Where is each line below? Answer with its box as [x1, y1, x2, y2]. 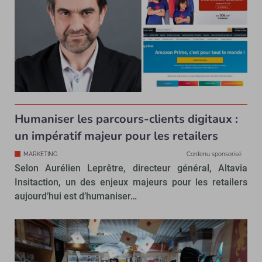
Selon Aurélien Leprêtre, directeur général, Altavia [15, 163, 247, 174]
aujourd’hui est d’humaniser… [15, 191, 137, 202]
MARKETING [23, 151, 57, 158]
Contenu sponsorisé [187, 151, 242, 158]
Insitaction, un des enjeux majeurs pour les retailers [15, 177, 247, 188]
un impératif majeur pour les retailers [15, 128, 218, 144]
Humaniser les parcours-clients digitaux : [15, 111, 238, 127]
